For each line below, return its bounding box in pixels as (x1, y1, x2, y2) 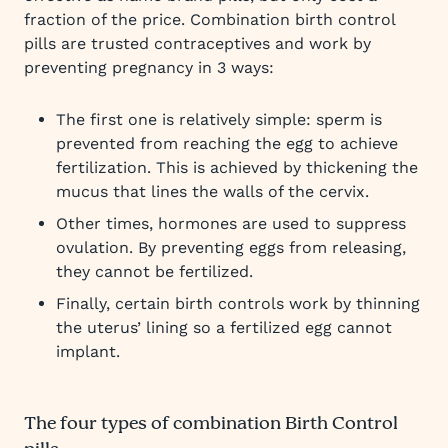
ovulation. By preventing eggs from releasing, (56, 238, 406, 257)
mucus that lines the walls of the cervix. (56, 182, 369, 201)
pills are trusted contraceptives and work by (24, 34, 371, 53)
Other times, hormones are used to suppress (56, 214, 406, 233)
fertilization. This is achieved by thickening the (56, 158, 418, 177)
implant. (56, 342, 120, 361)
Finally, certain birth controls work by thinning (56, 294, 420, 313)
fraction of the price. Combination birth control (24, 10, 395, 29)
